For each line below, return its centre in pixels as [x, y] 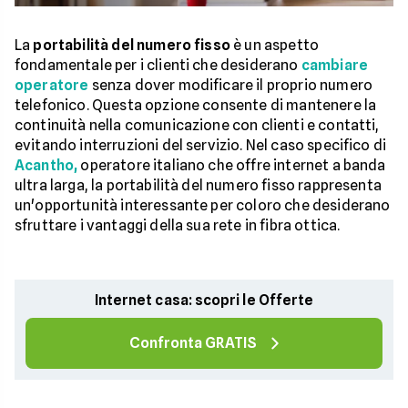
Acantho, [46, 165]
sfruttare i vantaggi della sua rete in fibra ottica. [178, 225]
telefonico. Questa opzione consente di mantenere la [196, 105]
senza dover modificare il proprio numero [231, 85]
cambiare [335, 65]
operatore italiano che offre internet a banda [232, 165]
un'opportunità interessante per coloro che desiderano [203, 205]
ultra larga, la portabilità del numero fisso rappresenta [198, 185]
